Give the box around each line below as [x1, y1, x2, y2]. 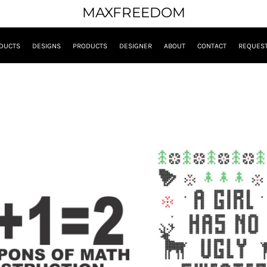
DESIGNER [119, 42, 152, 51]
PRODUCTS [73, 42, 107, 51]
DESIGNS [32, 42, 61, 51]
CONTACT [197, 42, 226, 51]
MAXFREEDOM [82, 4, 185, 21]
